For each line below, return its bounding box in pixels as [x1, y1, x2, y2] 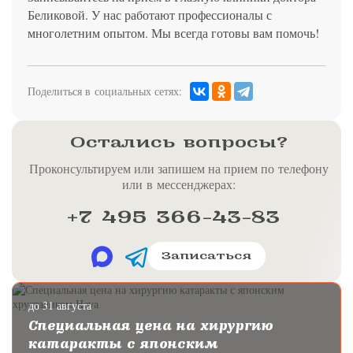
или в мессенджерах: [121, 176, 236, 192]
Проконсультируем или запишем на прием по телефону [28, 160, 329, 176]
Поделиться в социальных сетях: [28, 84, 182, 98]
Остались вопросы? [69, 133, 288, 151]
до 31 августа [28, 298, 91, 313]
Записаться [162, 249, 251, 262]
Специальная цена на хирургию [28, 316, 273, 335]
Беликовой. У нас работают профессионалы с [28, 6, 272, 23]
